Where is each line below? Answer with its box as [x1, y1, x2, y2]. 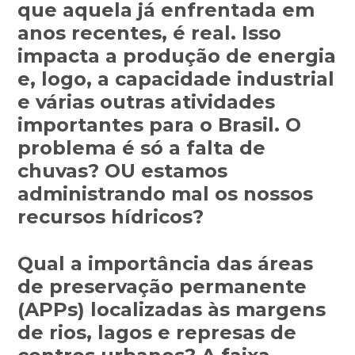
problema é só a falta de [17, 136, 266, 160]
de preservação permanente [17, 275, 307, 299]
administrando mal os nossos [17, 182, 314, 206]
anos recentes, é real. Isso [17, 21, 282, 45]
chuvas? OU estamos [17, 159, 228, 183]
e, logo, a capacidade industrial [17, 67, 335, 91]
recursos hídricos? [17, 205, 204, 229]
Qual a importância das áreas [17, 252, 314, 276]
